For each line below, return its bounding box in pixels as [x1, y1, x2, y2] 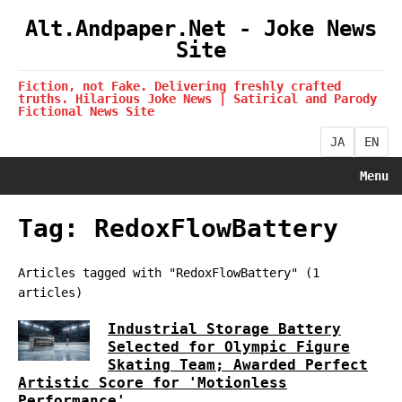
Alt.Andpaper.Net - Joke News [25, 16, 377, 41]
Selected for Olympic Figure [108, 338, 350, 355]
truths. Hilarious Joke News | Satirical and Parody [18, 92, 377, 106]
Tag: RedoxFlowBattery [18, 214, 338, 243]
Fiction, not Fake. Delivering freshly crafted [18, 79, 341, 93]
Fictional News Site [18, 104, 154, 118]
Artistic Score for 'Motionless [18, 374, 287, 391]
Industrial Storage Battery [108, 320, 341, 337]
